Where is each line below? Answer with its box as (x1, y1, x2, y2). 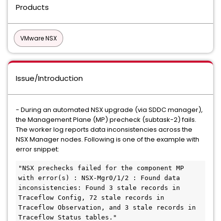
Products (16, 2, 49, 12)
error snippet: (16, 145, 59, 154)
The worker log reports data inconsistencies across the (16, 125, 192, 134)
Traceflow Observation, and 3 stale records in (18, 204, 196, 211)
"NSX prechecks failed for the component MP (18, 164, 184, 172)
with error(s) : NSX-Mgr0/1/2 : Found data (18, 174, 180, 182)
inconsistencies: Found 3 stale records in (18, 184, 180, 191)
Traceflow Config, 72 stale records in (18, 194, 164, 201)
